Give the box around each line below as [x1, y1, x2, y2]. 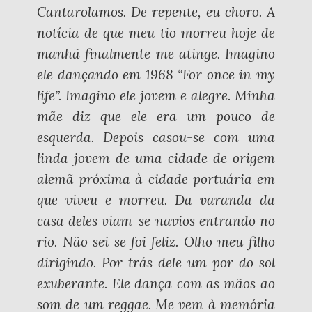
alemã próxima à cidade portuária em [37, 171, 275, 188]
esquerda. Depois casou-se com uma [37, 129, 275, 146]
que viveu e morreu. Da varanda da [37, 192, 275, 209]
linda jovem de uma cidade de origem [37, 150, 275, 167]
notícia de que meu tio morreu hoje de [37, 24, 275, 42]
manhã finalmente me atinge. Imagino [37, 45, 275, 63]
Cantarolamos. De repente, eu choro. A [37, 3, 275, 21]
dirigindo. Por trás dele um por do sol [37, 254, 275, 272]
